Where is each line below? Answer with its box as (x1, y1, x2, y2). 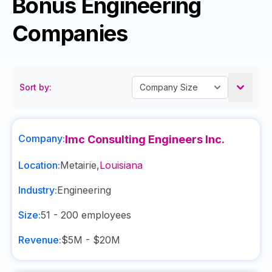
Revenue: (18, 234, 61, 246)
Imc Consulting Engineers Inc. (65, 133, 225, 146)
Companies (12, 20, 128, 47)
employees (78, 209, 131, 221)
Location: (18, 159, 60, 171)
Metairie (60, 159, 97, 171)
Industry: (18, 184, 57, 196)
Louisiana (100, 159, 143, 171)
